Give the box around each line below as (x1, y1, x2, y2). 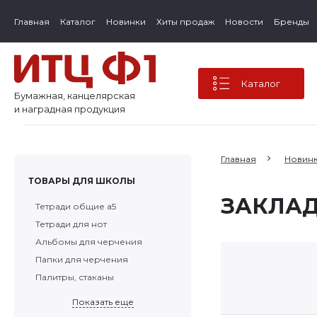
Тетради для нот (35, 219, 107, 229)
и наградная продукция (14, 103, 125, 115)
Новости (225, 16, 263, 27)
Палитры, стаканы (35, 272, 114, 282)
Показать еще (71, 296, 134, 307)
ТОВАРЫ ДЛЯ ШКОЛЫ (28, 175, 135, 186)
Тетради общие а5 (35, 201, 116, 212)
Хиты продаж (156, 16, 214, 27)
